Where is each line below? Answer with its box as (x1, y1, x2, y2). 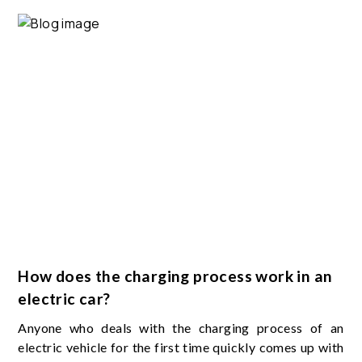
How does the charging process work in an (18, 267, 333, 286)
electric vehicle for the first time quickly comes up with (18, 339, 344, 356)
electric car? (18, 289, 111, 309)
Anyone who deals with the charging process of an (18, 320, 344, 336)
